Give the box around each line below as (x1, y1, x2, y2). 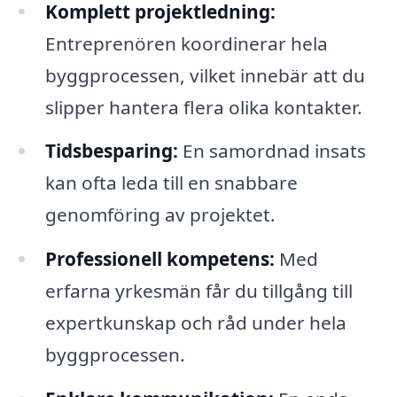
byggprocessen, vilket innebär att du (44, 62, 365, 88)
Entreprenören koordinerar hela (44, 30, 328, 56)
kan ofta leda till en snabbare (44, 170, 298, 196)
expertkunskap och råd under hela (44, 310, 346, 336)
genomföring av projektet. (44, 202, 276, 228)
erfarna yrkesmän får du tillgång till (44, 278, 353, 304)
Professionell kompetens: (44, 246, 275, 272)
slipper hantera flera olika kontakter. (44, 94, 362, 120)
